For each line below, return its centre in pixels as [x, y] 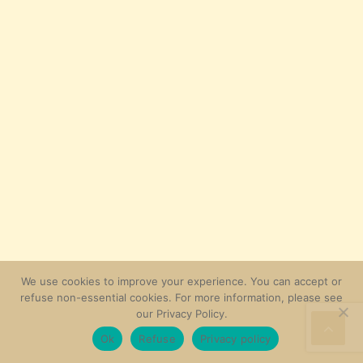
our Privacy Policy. [181, 314]
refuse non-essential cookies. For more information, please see [181, 297]
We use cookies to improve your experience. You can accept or [181, 281]
